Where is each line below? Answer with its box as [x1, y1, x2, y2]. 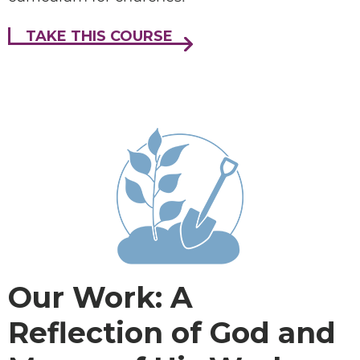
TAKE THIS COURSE [26, 27, 173, 45]
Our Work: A [8, 280, 193, 315]
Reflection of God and [8, 315, 336, 350]
